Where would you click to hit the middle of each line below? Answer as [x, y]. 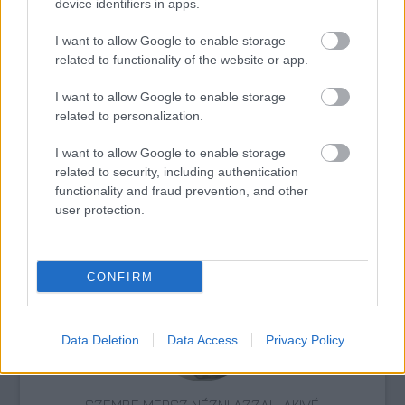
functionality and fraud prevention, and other [182, 191]
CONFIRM [120, 277]
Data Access [202, 340]
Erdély [190, 84]
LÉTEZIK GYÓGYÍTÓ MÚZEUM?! [202, 248]
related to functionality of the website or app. [182, 60]
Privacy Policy [305, 340]
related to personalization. [129, 116]
